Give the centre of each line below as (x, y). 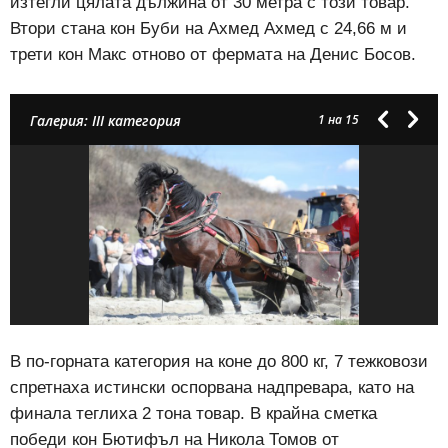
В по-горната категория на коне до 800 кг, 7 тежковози (219, 362)
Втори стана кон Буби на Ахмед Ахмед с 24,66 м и (208, 29)
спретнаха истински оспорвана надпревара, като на (212, 388)
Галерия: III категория (105, 121)
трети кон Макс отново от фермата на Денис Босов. (213, 55)
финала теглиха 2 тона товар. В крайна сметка (193, 414)
